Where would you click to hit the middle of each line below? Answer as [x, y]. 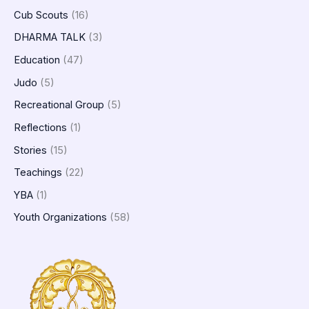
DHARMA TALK [50, 38]
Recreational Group [59, 105]
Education [37, 60]
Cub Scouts [41, 15]
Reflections [40, 127]
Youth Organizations [60, 218]
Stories [30, 150]
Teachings [38, 173]
